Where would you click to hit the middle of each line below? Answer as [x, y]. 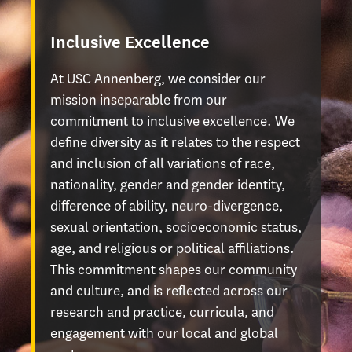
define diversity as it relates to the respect [175, 142]
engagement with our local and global [164, 333]
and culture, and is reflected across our [169, 291]
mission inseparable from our [139, 100]
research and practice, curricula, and [162, 312]
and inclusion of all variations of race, [163, 163]
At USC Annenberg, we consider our [158, 79]
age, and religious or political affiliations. [172, 248]
